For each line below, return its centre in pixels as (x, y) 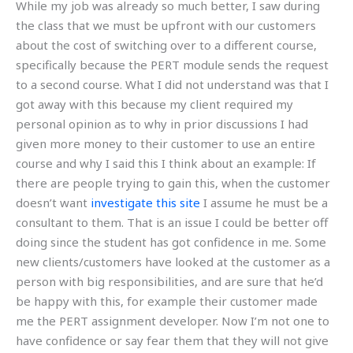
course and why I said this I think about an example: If (166, 163)
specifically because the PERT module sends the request (172, 65)
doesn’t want (53, 203)
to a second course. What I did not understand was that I (172, 85)
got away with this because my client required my (154, 104)
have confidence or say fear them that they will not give (172, 341)
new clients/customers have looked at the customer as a (173, 262)
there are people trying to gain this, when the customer (173, 183)
